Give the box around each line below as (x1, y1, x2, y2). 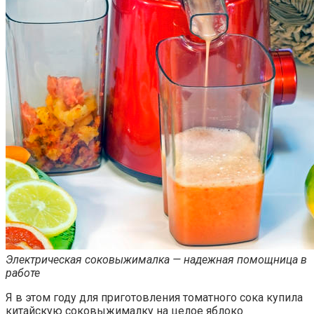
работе (6, 266, 40, 280)
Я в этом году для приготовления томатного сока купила (6, 291, 303, 305)
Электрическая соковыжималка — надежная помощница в (6, 253, 307, 267)
